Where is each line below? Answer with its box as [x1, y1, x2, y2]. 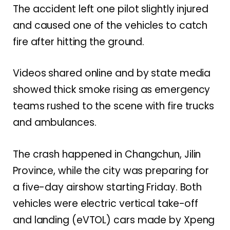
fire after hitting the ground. [13, 35, 145, 49]
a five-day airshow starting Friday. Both [13, 180, 202, 194]
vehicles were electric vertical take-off [13, 196, 199, 210]
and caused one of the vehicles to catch [13, 18, 208, 33]
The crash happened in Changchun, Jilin [13, 147, 201, 161]
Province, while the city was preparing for [13, 163, 209, 178]
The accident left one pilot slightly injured [13, 2, 208, 16]
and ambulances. [13, 116, 97, 130]
